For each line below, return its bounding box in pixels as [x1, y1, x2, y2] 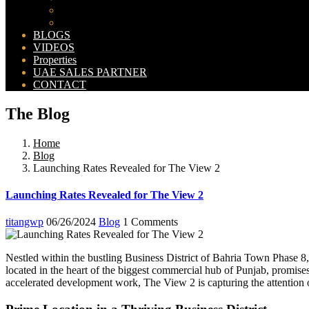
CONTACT [33, 79, 86, 90]
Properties [33, 54, 77, 66]
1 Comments [123, 216, 178, 228]
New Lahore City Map [61, 17, 160, 28]
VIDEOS [33, 41, 74, 53]
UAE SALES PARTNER [33, 66, 147, 78]
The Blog [6, 104, 70, 123]
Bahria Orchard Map [61, 4, 151, 16]
